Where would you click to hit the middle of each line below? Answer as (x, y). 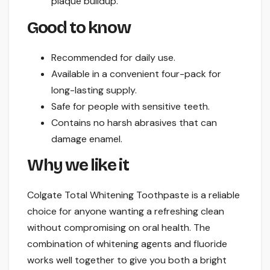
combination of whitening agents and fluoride (127, 244)
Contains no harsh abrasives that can (134, 122)
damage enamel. (87, 139)
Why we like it (78, 165)
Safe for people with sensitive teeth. (130, 106)
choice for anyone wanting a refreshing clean (126, 212)
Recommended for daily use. (113, 57)
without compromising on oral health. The (119, 228)
